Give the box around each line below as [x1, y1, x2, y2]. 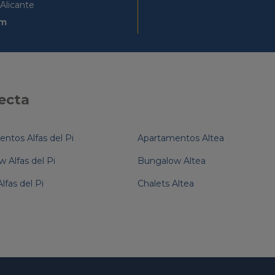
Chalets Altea [137, 177, 194, 189]
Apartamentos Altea [137, 132, 224, 144]
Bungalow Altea [137, 155, 206, 166]
